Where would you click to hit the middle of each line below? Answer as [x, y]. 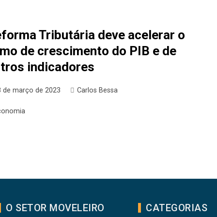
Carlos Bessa [98, 90]
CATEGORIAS [177, 208]
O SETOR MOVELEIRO [55, 208]
